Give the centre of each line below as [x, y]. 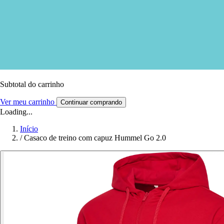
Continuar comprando [91, 102]
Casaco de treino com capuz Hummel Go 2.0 [95, 137]
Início [29, 128]
